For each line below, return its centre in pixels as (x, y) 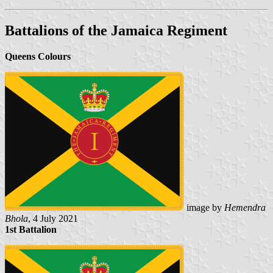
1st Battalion (31, 229)
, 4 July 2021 (53, 218)
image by (204, 207)
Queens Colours (38, 56)
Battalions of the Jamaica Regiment (116, 30)
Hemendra (245, 207)
